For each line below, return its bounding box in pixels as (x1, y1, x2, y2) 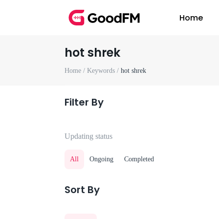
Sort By (65, 183, 100, 197)
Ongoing (89, 155, 113, 163)
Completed (124, 155, 154, 163)
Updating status (65, 132, 112, 140)
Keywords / (87, 67, 121, 74)
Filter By (65, 95, 104, 109)
